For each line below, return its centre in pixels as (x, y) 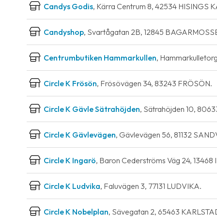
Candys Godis (68, 6)
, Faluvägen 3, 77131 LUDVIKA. (151, 186)
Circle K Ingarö (70, 160)
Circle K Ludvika (72, 186)
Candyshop (64, 32)
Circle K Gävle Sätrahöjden (92, 109)
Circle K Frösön (70, 83)
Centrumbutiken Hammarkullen (100, 58)
